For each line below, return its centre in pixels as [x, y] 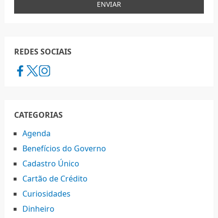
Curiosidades [46, 194]
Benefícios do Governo [64, 149]
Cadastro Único [51, 164]
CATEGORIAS [38, 115]
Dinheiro [38, 209]
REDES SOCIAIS [43, 52]
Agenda [36, 134]
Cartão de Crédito [55, 179]
